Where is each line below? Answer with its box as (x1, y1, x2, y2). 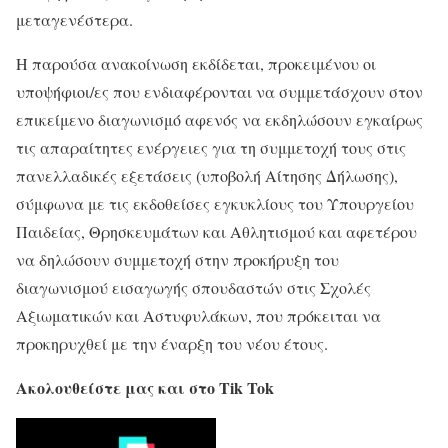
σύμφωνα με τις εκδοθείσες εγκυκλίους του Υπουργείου (16, 192, 414, 214)
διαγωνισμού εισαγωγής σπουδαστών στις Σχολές (16, 276, 371, 298)
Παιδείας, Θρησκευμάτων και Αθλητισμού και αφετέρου (16, 220, 417, 242)
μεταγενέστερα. (16, 8, 133, 30)
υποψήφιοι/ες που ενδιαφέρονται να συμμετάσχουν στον (16, 80, 423, 102)
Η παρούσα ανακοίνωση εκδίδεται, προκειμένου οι (16, 52, 376, 74)
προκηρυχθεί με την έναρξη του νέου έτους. (16, 332, 328, 354)
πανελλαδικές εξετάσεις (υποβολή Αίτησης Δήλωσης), (16, 164, 398, 186)
